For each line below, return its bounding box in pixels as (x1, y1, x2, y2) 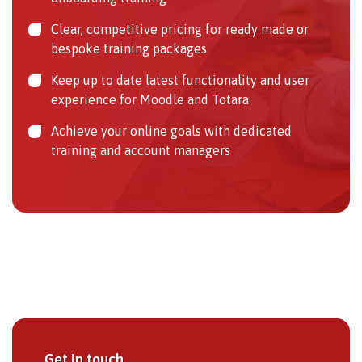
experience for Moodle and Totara (51, 91, 249, 107)
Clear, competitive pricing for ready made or (51, 21, 309, 36)
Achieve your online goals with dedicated (51, 123, 292, 138)
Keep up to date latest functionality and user (51, 72, 309, 87)
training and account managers (51, 142, 230, 158)
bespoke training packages (51, 40, 207, 56)
